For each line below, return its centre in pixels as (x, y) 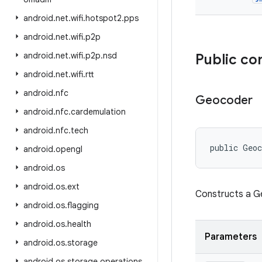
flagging (83, 205)
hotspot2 (104, 18)
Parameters (231, 237)
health (79, 224)
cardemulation (98, 112)
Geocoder (224, 100)
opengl (69, 149)
